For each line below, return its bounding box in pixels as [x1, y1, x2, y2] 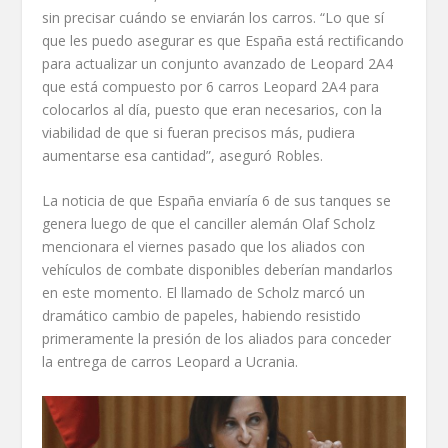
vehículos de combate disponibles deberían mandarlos [42, 260, 394, 280]
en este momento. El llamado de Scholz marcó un [42, 283, 366, 303]
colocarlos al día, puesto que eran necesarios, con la [42, 99, 383, 119]
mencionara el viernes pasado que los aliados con [42, 237, 366, 257]
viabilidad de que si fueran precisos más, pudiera [42, 122, 356, 142]
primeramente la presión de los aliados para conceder [42, 329, 392, 349]
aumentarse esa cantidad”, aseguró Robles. [42, 145, 324, 165]
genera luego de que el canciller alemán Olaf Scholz [42, 214, 376, 234]
